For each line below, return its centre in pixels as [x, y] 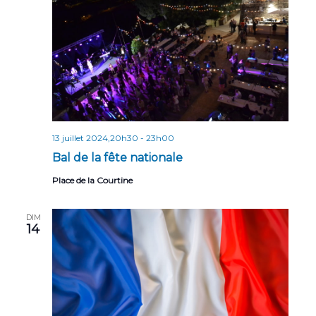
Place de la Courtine [92, 181]
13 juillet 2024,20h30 [95, 138]
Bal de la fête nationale [117, 158]
